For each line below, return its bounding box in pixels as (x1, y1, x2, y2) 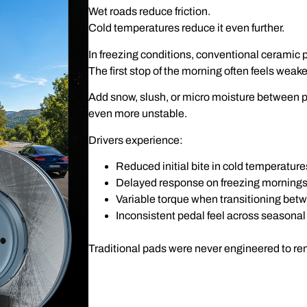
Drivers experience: (88, 134, 184, 146)
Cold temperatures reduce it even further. (88, 22, 285, 34)
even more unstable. (88, 108, 188, 120)
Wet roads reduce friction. (88, 5, 211, 18)
